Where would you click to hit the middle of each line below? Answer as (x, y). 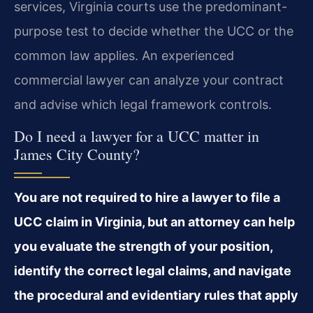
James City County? (77, 154)
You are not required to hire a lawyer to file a (147, 197)
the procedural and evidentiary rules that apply (156, 295)
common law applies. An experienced (124, 56)
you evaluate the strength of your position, (143, 246)
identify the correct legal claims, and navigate (153, 270)
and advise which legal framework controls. (143, 105)
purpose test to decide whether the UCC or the (154, 31)
